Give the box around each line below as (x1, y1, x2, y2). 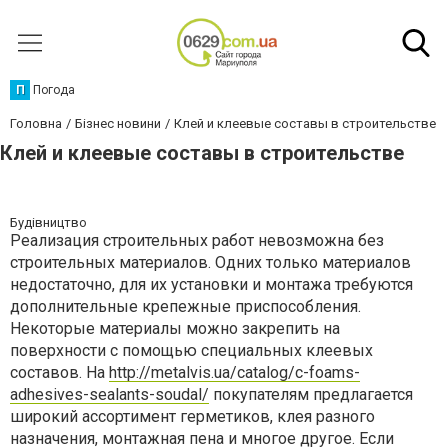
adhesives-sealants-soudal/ (10, 385, 209, 404)
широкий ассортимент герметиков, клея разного (10, 407, 375, 426)
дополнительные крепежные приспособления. (10, 297, 361, 316)
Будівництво (10, 215, 87, 230)
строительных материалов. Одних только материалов (10, 253, 411, 272)
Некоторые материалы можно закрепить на (10, 319, 340, 338)
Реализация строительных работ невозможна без (10, 231, 384, 250)
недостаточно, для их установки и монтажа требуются (10, 275, 413, 294)
